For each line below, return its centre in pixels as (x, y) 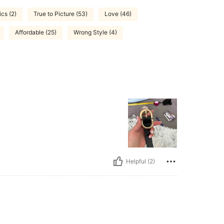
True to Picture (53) (60, 14)
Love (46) (118, 14)
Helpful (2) (140, 161)
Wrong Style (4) (95, 32)
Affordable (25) (36, 32)
